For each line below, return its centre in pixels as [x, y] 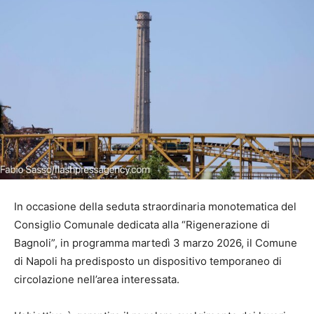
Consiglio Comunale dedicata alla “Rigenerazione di [142, 224]
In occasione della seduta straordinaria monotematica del [155, 206]
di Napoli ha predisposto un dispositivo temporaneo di [148, 261]
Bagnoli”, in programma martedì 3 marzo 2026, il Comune [156, 243]
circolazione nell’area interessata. [97, 279]
